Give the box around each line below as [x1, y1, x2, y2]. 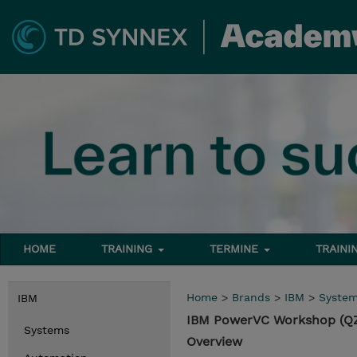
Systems [24, 324, 69, 336]
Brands [232, 291, 270, 304]
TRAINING [101, 242, 157, 255]
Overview [186, 334, 242, 349]
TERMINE [210, 242, 263, 255]
